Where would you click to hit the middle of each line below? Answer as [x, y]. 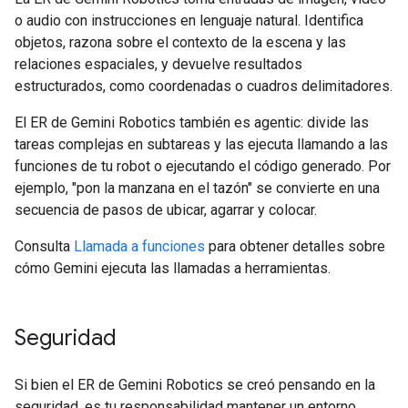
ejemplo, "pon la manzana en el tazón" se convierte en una [197, 189]
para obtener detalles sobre [295, 247]
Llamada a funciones [139, 247]
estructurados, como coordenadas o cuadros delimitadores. [204, 87]
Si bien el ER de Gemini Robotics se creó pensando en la [195, 385]
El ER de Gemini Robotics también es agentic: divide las [192, 123]
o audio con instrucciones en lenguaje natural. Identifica [189, 21]
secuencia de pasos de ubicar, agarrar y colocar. [166, 210]
